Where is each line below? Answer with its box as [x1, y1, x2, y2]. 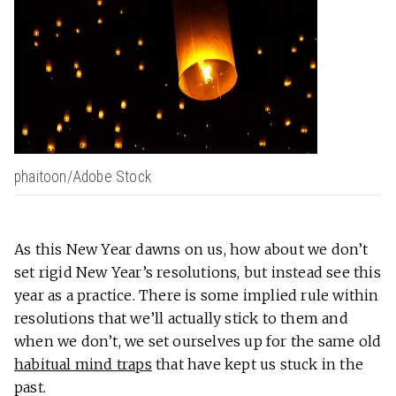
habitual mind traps [14, 355, 152, 374]
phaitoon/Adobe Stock [14, 168, 151, 187]
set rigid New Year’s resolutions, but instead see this [14, 263, 381, 282]
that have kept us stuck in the [151, 355, 364, 374]
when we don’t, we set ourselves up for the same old [14, 332, 382, 351]
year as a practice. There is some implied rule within [14, 286, 379, 305]
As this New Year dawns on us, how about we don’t [14, 240, 369, 259]
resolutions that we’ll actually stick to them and [14, 309, 348, 328]
